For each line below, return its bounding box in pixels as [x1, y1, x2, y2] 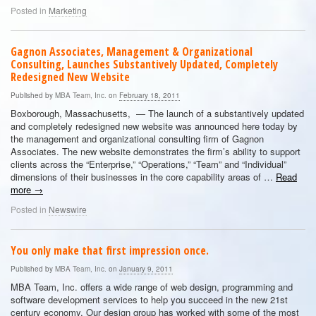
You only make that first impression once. [11, 243, 209, 258]
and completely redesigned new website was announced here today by [11, 119, 298, 133]
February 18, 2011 [119, 90, 180, 100]
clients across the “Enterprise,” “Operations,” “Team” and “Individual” [11, 157, 286, 171]
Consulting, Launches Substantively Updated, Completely [11, 56, 278, 72]
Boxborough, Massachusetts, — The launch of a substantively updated [11, 107, 304, 120]
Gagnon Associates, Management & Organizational [11, 44, 253, 59]
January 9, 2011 [119, 264, 173, 274]
